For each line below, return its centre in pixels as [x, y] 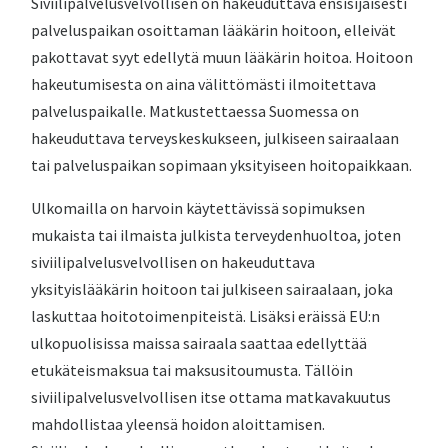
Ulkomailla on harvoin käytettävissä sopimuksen [198, 208]
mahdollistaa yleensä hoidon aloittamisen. [178, 424]
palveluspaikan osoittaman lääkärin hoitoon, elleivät [214, 30]
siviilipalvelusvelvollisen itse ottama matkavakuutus [211, 397]
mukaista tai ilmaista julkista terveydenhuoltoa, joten [216, 235]
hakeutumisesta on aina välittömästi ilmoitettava [204, 84]
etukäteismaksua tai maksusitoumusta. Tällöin [192, 370]
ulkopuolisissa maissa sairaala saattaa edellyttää [199, 343]
